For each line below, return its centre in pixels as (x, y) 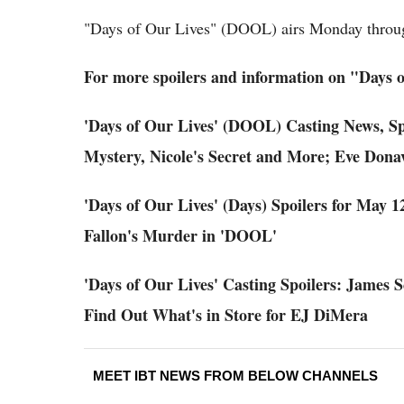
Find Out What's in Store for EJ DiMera (226, 315)
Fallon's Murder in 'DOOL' (180, 235)
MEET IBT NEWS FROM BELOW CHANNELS (235, 376)
